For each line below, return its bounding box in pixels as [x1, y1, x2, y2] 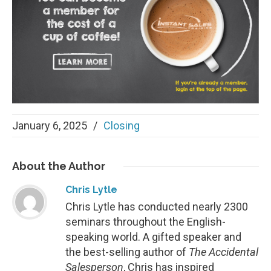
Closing [103, 119, 140, 132]
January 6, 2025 [12, 119, 87, 132]
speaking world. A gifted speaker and [65, 230, 241, 244]
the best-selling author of [65, 246, 189, 259]
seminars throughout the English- [65, 215, 226, 229]
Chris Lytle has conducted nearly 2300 [65, 200, 248, 214]
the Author [45, 160, 105, 173]
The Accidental [189, 246, 258, 259]
